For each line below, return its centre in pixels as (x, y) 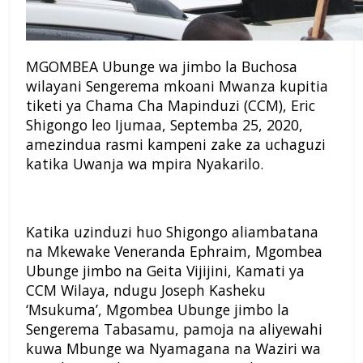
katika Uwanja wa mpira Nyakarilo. (145, 164)
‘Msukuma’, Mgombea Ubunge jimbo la (158, 310)
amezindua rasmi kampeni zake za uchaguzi (176, 145)
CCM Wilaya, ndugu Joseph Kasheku (146, 290)
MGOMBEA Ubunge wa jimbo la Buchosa (162, 67)
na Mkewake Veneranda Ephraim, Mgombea (174, 252)
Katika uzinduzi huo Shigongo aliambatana (172, 232)
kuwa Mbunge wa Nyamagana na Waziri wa (173, 349)
